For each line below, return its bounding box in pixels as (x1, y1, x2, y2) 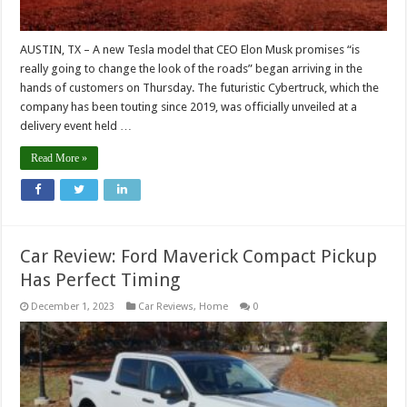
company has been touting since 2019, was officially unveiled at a (20, 99, 358, 114)
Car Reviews (138, 300, 194, 313)
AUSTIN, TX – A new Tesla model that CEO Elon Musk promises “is (20, 42, 361, 56)
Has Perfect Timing (20, 268, 181, 291)
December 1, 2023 (31, 300, 115, 313)
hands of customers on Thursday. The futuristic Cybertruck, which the (20, 80, 380, 94)
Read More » (31, 151, 88, 164)
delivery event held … (20, 118, 133, 133)
